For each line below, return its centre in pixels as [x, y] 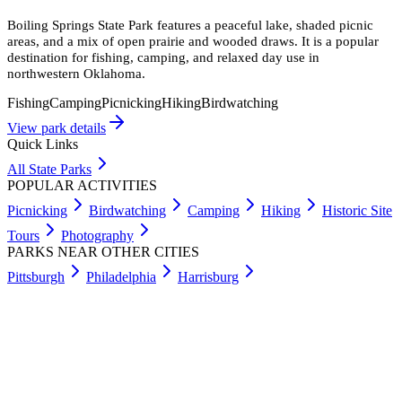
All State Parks [49, 170]
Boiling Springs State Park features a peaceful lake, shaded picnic [190, 25]
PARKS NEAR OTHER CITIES [103, 252]
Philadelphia [121, 277]
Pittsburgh [36, 277]
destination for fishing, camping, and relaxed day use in [163, 57]
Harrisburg [208, 277]
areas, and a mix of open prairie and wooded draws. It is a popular [193, 41]
